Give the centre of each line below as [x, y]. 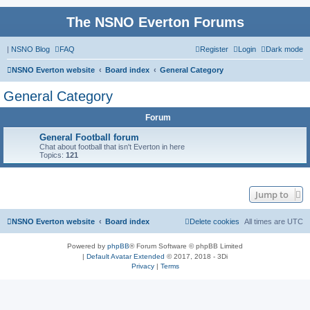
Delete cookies [215, 221]
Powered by [87, 246]
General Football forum [89, 137]
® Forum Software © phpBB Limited [186, 246]
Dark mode [284, 49]
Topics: [53, 155]
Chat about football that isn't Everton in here [112, 147]
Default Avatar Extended [126, 256]
